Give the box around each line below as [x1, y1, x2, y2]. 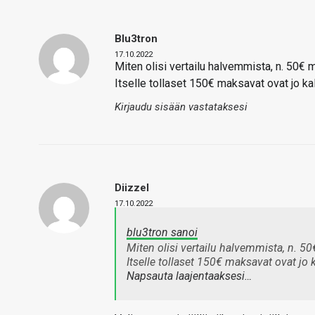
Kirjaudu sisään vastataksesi [115, 101, 247, 114]
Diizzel [115, 181, 149, 195]
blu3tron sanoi [127, 226, 198, 240]
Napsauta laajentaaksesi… [127, 269, 252, 283]
